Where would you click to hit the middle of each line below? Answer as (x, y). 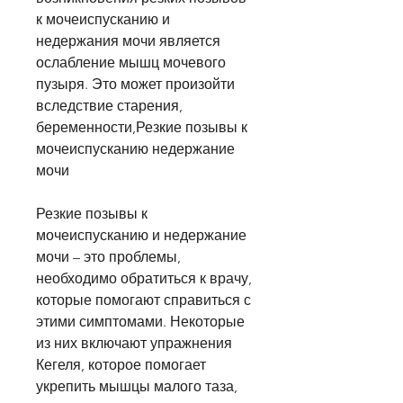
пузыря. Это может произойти (135, 85)
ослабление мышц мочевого (131, 63)
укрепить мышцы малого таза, (137, 387)
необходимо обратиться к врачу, (144, 279)
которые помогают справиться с (143, 300)
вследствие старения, (109, 106)
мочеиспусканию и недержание (141, 236)
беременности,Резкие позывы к (142, 128)
